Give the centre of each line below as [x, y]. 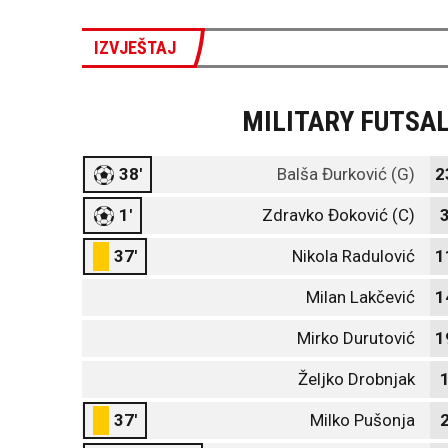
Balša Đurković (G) [346, 174]
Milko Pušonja [362, 420]
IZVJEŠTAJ [135, 47]
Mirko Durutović [356, 338]
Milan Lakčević [360, 297]
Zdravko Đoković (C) [338, 215]
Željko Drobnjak [356, 379]
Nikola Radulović [353, 256]
